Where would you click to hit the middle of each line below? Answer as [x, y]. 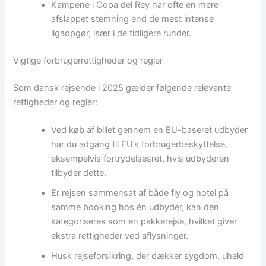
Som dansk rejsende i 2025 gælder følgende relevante [122, 88]
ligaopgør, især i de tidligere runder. [121, 33]
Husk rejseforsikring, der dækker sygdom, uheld [148, 256]
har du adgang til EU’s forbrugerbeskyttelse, [140, 144]
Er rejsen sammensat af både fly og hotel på [140, 193]
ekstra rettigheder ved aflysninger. [120, 235]
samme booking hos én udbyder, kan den [135, 207]
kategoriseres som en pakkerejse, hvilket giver [144, 221]
